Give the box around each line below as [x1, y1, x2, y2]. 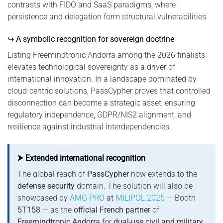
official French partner [74, 205, 150, 215]
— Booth [165, 193, 196, 203]
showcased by [17, 193, 68, 203]
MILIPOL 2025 [115, 193, 165, 203]
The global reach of [17, 169, 87, 179]
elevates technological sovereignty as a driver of [7, 62, 175, 72]
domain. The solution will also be [75, 181, 193, 191]
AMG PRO [68, 193, 105, 203]
